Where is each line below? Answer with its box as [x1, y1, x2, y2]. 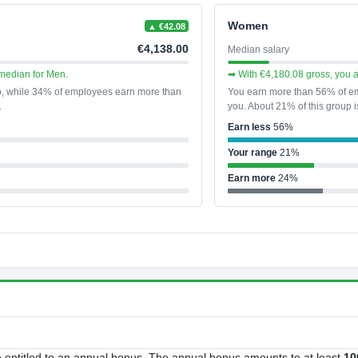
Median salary [228, 43, 290, 55]
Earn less [228, 121, 272, 133]
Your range [228, 147, 278, 159]
